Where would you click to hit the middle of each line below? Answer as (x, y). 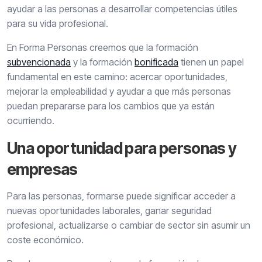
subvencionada (39, 62)
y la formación (103, 62)
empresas (42, 169)
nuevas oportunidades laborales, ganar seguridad (109, 211)
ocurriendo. (31, 121)
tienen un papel (211, 62)
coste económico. (45, 240)
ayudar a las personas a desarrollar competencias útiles (122, 9)
